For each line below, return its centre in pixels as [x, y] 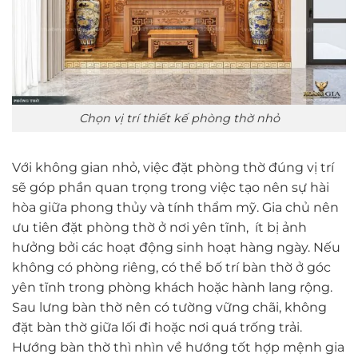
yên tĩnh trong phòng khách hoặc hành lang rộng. [172, 288]
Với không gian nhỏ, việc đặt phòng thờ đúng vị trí [173, 168]
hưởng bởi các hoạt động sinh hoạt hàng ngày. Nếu [176, 248]
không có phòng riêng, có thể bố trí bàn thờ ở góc [171, 268]
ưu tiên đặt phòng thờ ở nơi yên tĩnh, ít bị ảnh [159, 228]
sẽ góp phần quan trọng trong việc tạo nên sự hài [171, 188]
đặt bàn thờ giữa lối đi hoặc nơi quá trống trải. [157, 328]
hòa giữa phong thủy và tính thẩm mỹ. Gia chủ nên [175, 208]
